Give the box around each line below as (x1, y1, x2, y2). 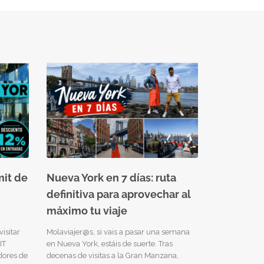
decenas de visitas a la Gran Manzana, (46, 250, 179, 260)
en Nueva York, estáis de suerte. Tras (46, 239, 173, 248)
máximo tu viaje (46, 204, 127, 217)
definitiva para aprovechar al (46, 187, 191, 200)
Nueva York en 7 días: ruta (46, 171, 176, 184)
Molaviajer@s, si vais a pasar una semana (46, 227, 190, 236)
